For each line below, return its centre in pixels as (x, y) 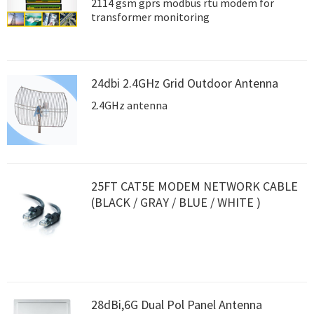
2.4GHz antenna (129, 105)
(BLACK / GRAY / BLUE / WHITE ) (176, 202)
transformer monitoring (150, 16)
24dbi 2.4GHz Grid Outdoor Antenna (185, 83)
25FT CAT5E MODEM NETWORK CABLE (194, 186)
